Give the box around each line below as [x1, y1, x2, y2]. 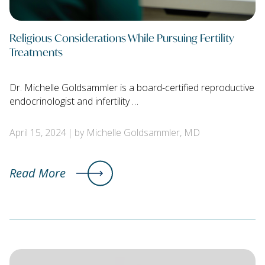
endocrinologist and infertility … [9, 95, 138, 108]
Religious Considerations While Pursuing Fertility [9, 30, 234, 46]
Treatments [9, 44, 63, 60]
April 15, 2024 [9, 126, 66, 140]
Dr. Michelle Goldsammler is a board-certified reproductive [9, 81, 254, 95]
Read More [9, 165, 66, 182]
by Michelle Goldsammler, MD [74, 126, 200, 140]
